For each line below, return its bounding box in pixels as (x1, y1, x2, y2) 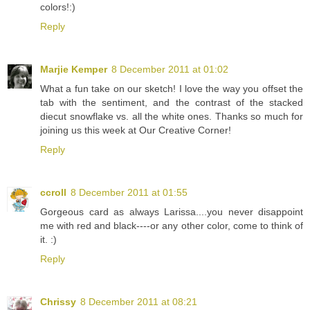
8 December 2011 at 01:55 (71, 186, 188, 198)
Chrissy (40, 295, 76, 307)
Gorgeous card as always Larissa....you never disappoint (40, 206, 303, 217)
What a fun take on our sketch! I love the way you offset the (40, 82, 303, 94)
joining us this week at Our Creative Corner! (40, 124, 231, 136)
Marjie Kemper (40, 63, 107, 75)
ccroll (40, 186, 66, 198)
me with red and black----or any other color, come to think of (40, 219, 303, 231)
